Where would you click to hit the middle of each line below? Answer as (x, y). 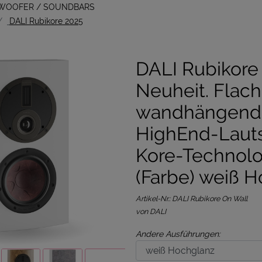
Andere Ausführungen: (178, 234)
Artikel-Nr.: (154, 199)
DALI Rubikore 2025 (46, 21)
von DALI (151, 211)
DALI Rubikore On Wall (210, 199)
